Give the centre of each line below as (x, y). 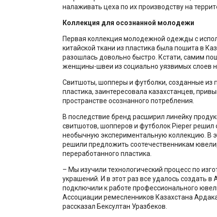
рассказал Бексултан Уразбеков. (115, 206)
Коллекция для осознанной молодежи (128, 23)
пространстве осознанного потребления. (128, 101)
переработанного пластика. (107, 153)
